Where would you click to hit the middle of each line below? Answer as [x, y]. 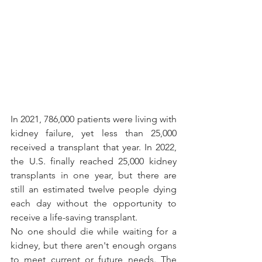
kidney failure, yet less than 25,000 [94, 133]
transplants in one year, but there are [94, 175]
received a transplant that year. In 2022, [94, 147]
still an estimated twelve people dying [94, 189]
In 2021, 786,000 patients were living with [94, 119]
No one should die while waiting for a [94, 232]
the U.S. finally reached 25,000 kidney [94, 161]
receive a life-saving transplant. [75, 218]
